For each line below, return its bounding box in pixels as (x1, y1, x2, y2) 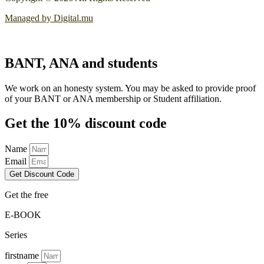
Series (5, 230, 27, 240)
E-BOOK (5, 210, 41, 220)
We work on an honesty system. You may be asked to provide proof (5, 82, 256, 93)
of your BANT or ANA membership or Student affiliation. (5, 93, 222, 104)
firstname (5, 250, 41, 261)
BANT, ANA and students (5, 55, 157, 71)
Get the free (5, 190, 48, 200)
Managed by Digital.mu (5, 12, 93, 23)
